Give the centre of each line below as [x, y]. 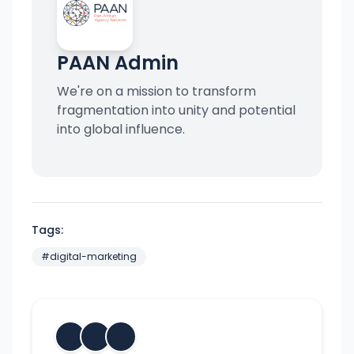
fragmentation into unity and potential [176, 111]
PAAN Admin [118, 63]
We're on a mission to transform [156, 92]
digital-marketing [93, 257]
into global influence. [121, 130]
